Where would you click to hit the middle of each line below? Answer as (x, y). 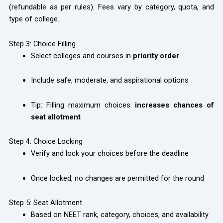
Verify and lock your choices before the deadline (110, 154)
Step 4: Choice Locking (46, 142)
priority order (156, 56)
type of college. (34, 19)
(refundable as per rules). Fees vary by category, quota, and (111, 7)
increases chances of (174, 105)
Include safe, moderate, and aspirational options (110, 80)
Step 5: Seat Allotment (45, 203)
